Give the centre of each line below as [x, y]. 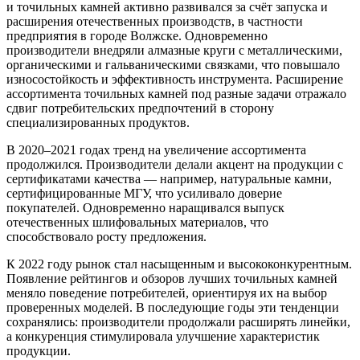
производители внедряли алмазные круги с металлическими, [174, 50]
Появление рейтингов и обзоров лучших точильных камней [172, 278]
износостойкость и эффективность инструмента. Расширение [175, 79]
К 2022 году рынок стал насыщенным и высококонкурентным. [179, 264]
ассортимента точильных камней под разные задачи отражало [176, 93]
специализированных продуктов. [98, 122]
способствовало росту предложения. [106, 236]
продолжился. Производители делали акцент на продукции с [175, 164]
